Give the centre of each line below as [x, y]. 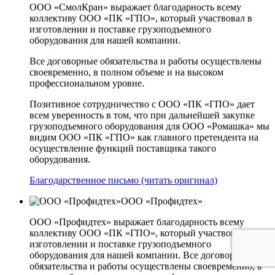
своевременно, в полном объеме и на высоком [126, 72]
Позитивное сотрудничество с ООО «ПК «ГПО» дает [142, 104]
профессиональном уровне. [87, 83]
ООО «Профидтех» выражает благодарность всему [137, 222]
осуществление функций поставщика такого [123, 149]
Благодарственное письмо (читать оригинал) [123, 180]
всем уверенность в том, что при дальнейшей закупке [142, 115]
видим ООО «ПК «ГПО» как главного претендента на [144, 137]
